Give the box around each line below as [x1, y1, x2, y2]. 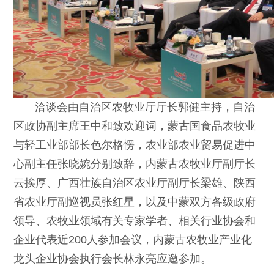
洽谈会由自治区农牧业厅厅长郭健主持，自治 [13, 100, 256, 113]
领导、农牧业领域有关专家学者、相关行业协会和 [13, 214, 256, 227]
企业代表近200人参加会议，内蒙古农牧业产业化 [13, 233, 253, 246]
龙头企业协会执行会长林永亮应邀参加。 [13, 252, 212, 265]
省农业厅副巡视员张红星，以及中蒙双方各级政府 [13, 195, 256, 208]
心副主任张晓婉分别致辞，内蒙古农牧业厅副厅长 [13, 157, 256, 170]
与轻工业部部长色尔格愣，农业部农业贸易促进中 [13, 138, 256, 151]
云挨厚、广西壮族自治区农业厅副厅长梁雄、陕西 [13, 176, 256, 189]
